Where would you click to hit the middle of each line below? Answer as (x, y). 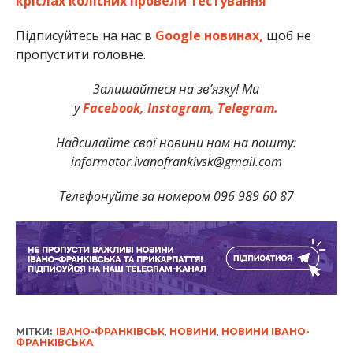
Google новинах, (209, 35)
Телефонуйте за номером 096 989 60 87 (176, 196)
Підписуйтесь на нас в (85, 35)
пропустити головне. (80, 54)
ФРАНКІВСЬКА (54, 343)
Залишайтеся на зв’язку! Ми (176, 89)
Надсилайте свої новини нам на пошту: (176, 142)
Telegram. (247, 108)
